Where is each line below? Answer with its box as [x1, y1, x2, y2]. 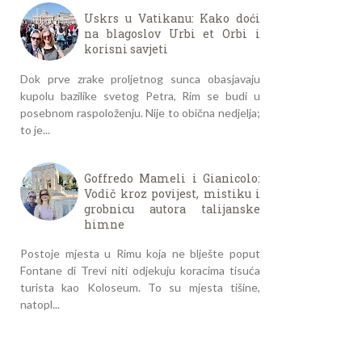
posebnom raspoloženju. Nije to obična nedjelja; [20, 106, 260, 120]
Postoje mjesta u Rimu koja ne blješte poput [20, 246, 260, 261]
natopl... [20, 297, 60, 312]
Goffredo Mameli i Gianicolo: [84, 170, 260, 186]
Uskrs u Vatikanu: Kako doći [84, 11, 260, 27]
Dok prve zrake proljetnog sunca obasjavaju [20, 72, 260, 86]
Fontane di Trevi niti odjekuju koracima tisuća [20, 263, 260, 278]
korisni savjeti [84, 41, 168, 57]
